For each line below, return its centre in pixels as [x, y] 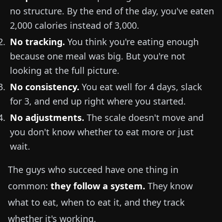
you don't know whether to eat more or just [102, 132]
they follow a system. [98, 186]
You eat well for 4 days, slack [141, 87]
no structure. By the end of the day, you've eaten [112, 11]
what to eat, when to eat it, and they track [96, 202]
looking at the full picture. [65, 70]
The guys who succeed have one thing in [93, 169]
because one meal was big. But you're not [98, 56]
